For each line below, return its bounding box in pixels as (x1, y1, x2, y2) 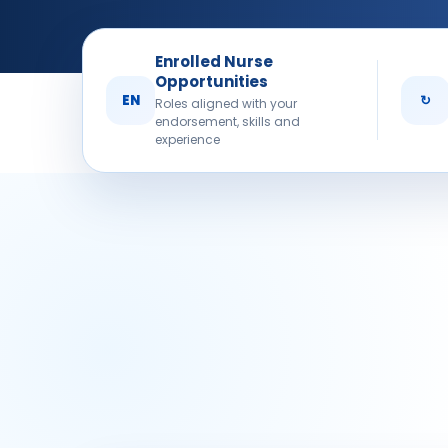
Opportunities (155, 70, 268, 92)
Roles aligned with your (155, 94, 297, 112)
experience (155, 130, 220, 148)
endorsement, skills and (155, 112, 300, 130)
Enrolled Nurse (155, 50, 273, 72)
